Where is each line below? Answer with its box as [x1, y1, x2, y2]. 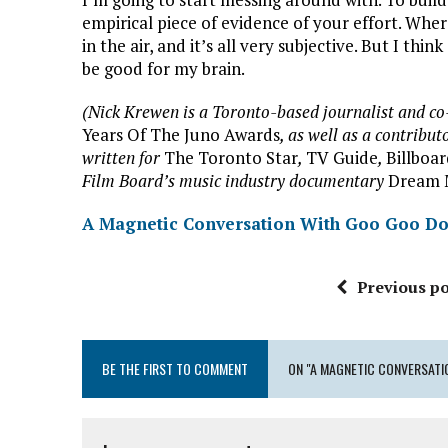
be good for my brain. [82, 57, 245, 80]
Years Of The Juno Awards [82, 123, 280, 146]
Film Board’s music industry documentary [82, 169, 388, 192]
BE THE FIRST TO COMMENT [102, 358, 248, 379]
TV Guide [306, 146, 378, 169]
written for [82, 146, 164, 169]
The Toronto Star [164, 146, 298, 169]
